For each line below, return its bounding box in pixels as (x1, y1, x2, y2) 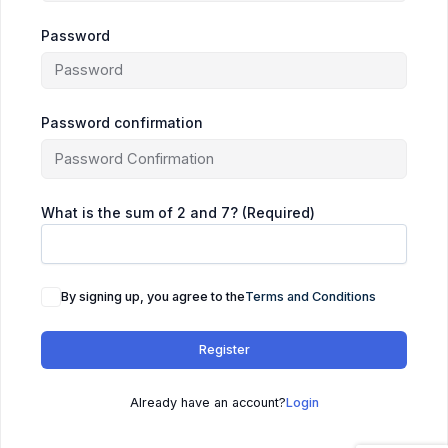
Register (198, 342, 250, 358)
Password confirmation (41, 113, 203, 131)
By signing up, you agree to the (61, 289, 245, 305)
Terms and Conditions (245, 289, 376, 305)
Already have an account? (129, 395, 286, 411)
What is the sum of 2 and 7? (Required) (41, 203, 315, 221)
